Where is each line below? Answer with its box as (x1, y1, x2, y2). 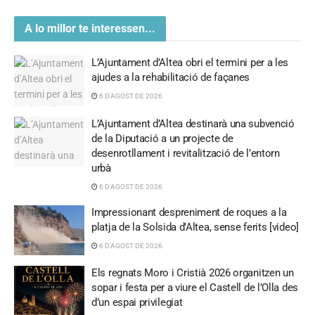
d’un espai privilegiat (91, 296, 183, 309)
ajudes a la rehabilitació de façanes (91, 71, 250, 84)
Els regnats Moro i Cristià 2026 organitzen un (91, 266, 294, 280)
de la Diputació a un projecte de (91, 131, 233, 145)
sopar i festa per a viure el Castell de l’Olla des (91, 281, 298, 295)
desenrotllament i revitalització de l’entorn (91, 146, 280, 160)
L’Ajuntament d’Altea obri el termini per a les (91, 56, 289, 70)
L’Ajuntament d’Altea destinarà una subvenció (91, 117, 295, 130)
